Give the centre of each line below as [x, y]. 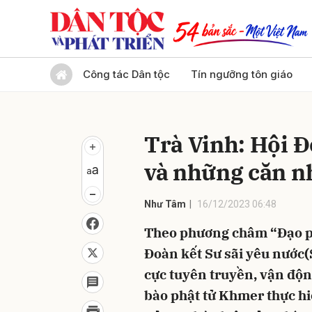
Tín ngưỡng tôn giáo [242, 74]
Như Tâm [165, 204]
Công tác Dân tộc [126, 74]
